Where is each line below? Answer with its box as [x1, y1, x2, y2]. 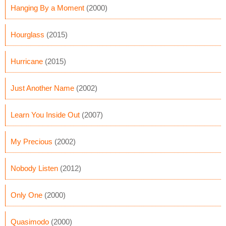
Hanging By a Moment [11, 4, 84, 12]
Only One [11, 191, 42, 199]
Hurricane [11, 57, 43, 66]
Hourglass [11, 30, 44, 39]
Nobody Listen [11, 164, 58, 173]
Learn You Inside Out [11, 110, 80, 119]
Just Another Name [11, 84, 74, 92]
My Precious [11, 137, 52, 146]
